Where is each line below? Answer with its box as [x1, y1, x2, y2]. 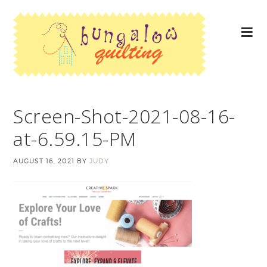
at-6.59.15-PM [13, 126, 136, 151]
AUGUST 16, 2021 [13, 157, 75, 165]
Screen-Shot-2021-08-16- [13, 103, 235, 129]
